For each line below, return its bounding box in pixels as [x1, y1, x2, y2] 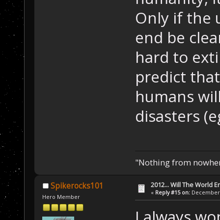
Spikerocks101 [50, 180, 104, 191]
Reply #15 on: [155, 188, 191, 196]
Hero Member [42, 192, 81, 200]
